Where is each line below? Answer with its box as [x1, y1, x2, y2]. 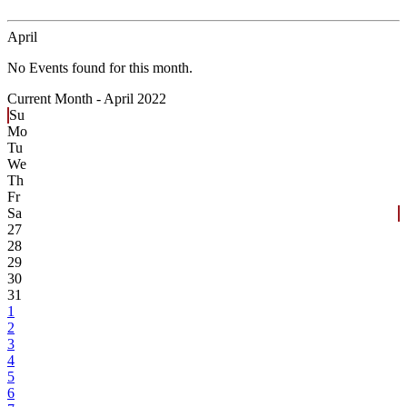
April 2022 [104, 91, 166, 107]
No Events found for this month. [7, 60, 193, 76]
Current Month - [7, 91, 104, 107]
